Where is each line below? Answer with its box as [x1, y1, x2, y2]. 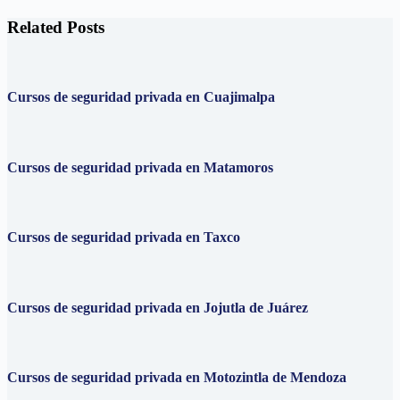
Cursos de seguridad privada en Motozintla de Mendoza [7, 370, 346, 386]
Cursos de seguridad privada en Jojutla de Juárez [7, 299, 308, 315]
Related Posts [7, 18, 104, 37]
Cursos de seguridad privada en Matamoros [7, 159, 273, 175]
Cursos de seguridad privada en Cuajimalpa [7, 89, 275, 105]
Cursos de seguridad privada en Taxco [7, 229, 240, 246]
